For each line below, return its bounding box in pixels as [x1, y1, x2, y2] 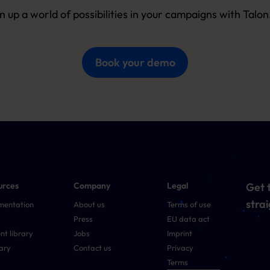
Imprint [166, 228, 192, 238]
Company [73, 180, 110, 191]
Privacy [166, 243, 193, 253]
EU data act [166, 214, 210, 224]
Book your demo [95, 55, 175, 69]
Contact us [73, 243, 111, 253]
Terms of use [166, 199, 211, 209]
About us [73, 199, 105, 209]
